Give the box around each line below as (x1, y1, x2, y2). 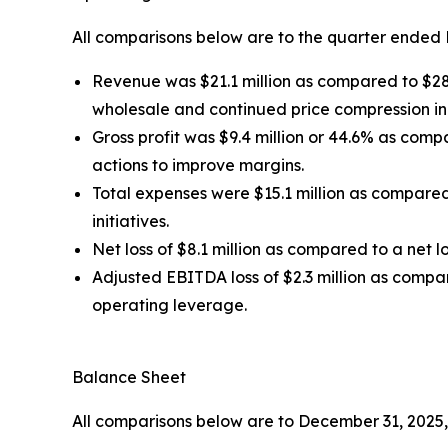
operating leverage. (92, 294, 251, 315)
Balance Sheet (72, 366, 186, 387)
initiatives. (92, 210, 173, 231)
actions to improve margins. (92, 154, 308, 175)
